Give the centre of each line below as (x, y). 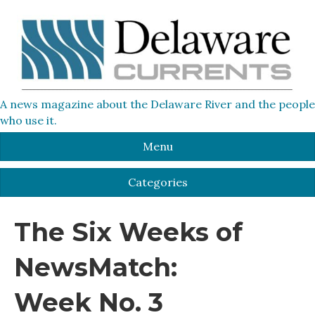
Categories (157, 182)
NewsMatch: (96, 267)
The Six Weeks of (128, 232)
